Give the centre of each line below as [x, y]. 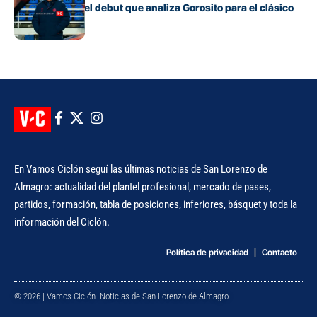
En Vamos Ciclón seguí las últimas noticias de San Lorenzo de [141, 169]
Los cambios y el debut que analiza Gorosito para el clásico [154, 8]
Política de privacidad [207, 252]
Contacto [279, 252]
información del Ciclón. [62, 222]
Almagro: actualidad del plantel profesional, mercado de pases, [143, 186]
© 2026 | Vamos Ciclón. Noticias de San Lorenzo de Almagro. [122, 296]
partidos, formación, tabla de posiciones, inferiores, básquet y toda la [156, 204]
